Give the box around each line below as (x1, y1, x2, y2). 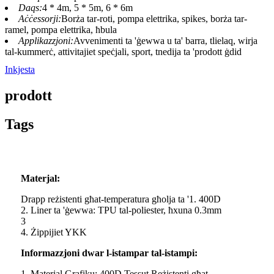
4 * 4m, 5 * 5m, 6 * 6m (42, 2, 133, 13)
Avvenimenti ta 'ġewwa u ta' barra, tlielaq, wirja (73, 35, 257, 46)
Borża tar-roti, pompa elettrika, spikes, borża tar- (61, 13, 247, 24)
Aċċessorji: (18, 13, 61, 24)
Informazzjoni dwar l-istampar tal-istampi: (21, 248, 198, 259)
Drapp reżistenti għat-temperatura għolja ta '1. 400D (21, 194, 221, 205)
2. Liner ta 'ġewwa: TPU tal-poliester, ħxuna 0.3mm (21, 205, 221, 216)
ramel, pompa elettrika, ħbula (5, 24, 117, 35)
